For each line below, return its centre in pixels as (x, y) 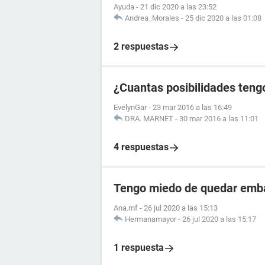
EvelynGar (130, 107)
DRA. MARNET (149, 119)
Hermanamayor (151, 219)
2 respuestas (141, 46)
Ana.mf (126, 208)
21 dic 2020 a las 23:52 (178, 7)
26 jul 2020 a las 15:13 (181, 208)
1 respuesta (139, 248)
